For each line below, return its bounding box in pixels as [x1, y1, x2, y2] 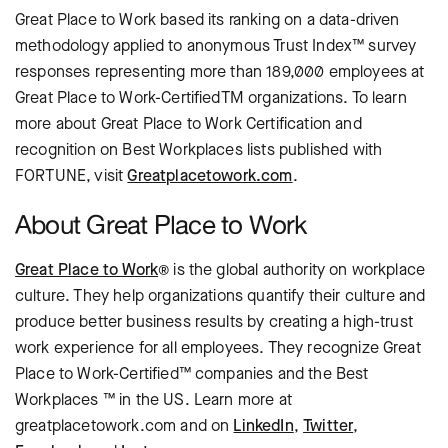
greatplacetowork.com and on [15, 415, 234, 436]
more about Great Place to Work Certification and [15, 113, 362, 134]
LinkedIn [233, 415, 294, 436]
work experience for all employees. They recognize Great [15, 337, 421, 358]
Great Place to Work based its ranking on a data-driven [15, 9, 400, 30]
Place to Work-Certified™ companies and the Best [15, 363, 369, 384]
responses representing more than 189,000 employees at [15, 61, 425, 82]
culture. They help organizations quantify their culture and [15, 285, 426, 306]
